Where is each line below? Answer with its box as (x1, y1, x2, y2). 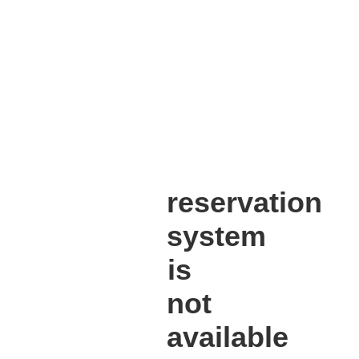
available (167, 321, 288, 354)
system (167, 220, 266, 253)
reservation (167, 186, 322, 220)
